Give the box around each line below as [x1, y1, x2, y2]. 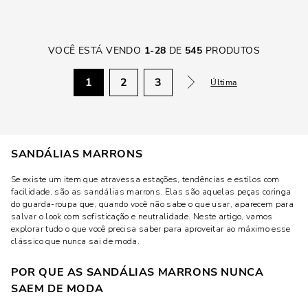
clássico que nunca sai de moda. [11, 236, 140, 247]
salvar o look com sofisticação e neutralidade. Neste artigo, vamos [11, 211, 273, 222]
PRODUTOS [202, 44, 261, 57]
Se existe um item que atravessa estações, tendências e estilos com [11, 174, 280, 185]
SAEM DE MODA [11, 281, 104, 296]
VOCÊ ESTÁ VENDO [47, 44, 142, 57]
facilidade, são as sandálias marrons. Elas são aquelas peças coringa [11, 186, 291, 197]
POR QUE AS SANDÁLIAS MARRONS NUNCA [11, 265, 264, 280]
